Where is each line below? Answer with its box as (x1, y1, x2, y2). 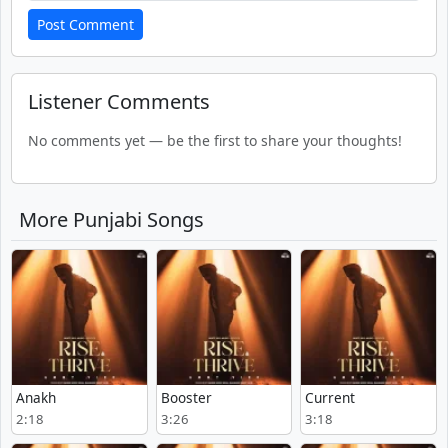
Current (305, 387, 356, 407)
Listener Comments (28, 88, 210, 115)
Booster (160, 387, 212, 407)
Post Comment (37, 15, 134, 34)
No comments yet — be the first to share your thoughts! (28, 131, 402, 150)
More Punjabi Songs (19, 206, 204, 233)
